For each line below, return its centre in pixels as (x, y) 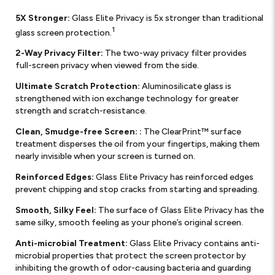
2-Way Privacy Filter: (60, 53)
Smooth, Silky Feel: (56, 211)
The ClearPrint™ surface (192, 132)
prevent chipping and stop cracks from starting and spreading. (137, 190)
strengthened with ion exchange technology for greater (127, 99)
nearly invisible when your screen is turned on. (106, 157)
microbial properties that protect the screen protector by (131, 256)
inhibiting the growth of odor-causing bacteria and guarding (134, 268)
